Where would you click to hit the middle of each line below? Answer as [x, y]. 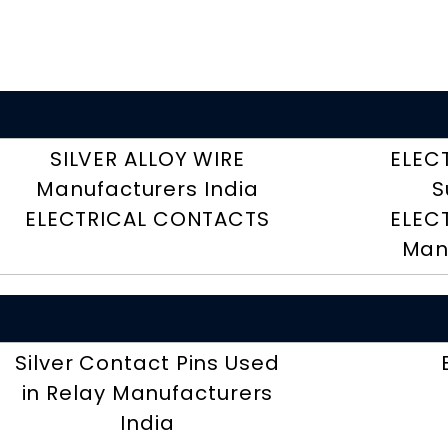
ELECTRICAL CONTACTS [147, 219]
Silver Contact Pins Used [147, 363]
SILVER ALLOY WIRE [147, 159]
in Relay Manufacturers [147, 393]
